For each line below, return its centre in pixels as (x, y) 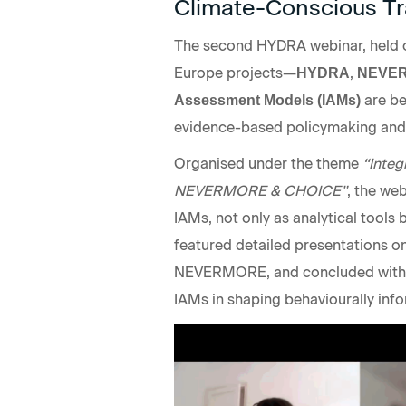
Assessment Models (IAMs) (267, 101)
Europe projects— (235, 73)
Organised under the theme (268, 164)
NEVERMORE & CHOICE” (261, 191)
